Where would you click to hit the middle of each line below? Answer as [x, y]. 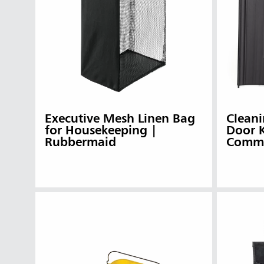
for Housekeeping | [101, 131]
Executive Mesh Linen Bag [120, 120]
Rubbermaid [80, 143]
